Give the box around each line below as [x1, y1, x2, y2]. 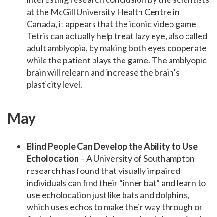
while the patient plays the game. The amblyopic [27, 55, 207, 66]
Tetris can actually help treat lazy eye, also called [27, 31, 207, 42]
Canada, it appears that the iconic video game [27, 18, 196, 30]
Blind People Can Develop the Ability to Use [27, 141, 198, 152]
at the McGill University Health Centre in [27, 6, 180, 17]
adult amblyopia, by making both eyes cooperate [27, 43, 207, 54]
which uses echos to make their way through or [27, 201, 202, 213]
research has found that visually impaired [27, 165, 180, 176]
